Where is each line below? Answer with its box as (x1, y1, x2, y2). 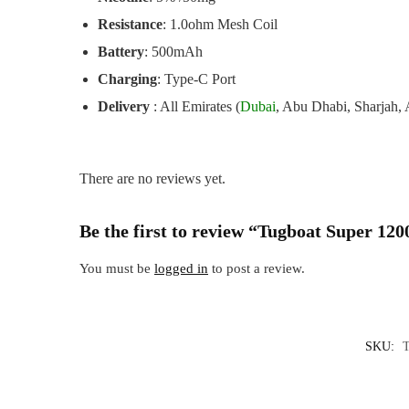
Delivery (98, 98, 151, 114)
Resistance (98, 16, 163, 32)
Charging (98, 70, 158, 87)
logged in (154, 261, 209, 277)
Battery (98, 43, 145, 59)
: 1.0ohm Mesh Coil (163, 16, 278, 32)
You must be (79, 261, 155, 277)
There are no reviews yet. (79, 171, 226, 187)
